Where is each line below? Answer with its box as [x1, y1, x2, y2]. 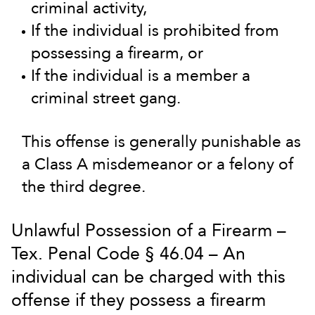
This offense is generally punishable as [22, 131, 301, 153]
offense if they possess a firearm [11, 288, 266, 312]
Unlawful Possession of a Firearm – [11, 219, 286, 243]
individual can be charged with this [11, 265, 285, 289]
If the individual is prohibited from [31, 20, 279, 41]
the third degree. [22, 176, 146, 198]
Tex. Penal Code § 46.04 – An [11, 242, 245, 266]
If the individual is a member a [31, 65, 250, 86]
